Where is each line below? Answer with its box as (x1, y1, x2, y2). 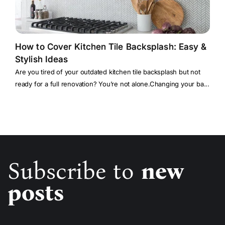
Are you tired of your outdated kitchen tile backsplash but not (15, 68, 200, 76)
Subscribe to (8, 157, 141, 185)
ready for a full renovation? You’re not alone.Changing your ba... (15, 80, 209, 88)
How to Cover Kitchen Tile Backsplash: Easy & (15, 42, 207, 52)
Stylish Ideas (15, 54, 68, 65)
